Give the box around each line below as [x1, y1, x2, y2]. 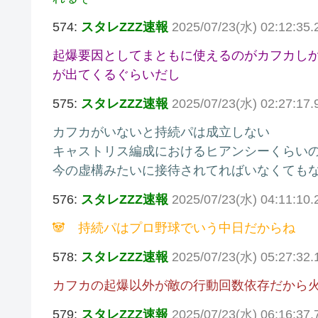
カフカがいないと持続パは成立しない [53, 125, 270, 140]
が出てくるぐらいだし [53, 67, 180, 82]
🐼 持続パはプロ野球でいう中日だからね [53, 221, 295, 236]
